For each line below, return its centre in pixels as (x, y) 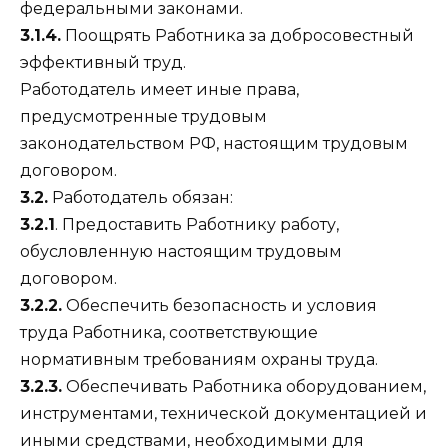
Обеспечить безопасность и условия (219, 305)
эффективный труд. (103, 62)
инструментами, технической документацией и (223, 413)
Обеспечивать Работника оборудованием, (244, 386)
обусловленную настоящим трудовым (181, 251)
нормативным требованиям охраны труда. (199, 359)
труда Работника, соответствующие (169, 332)
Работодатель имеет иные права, (159, 89)
